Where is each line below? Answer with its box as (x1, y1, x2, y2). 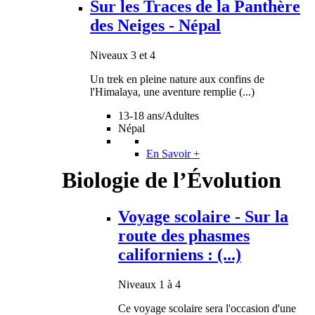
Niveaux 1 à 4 (118, 278, 181, 290)
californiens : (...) (118, 245, 241, 264)
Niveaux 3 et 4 (90, 49, 155, 61)
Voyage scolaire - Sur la (118, 207, 288, 226)
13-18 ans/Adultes (118, 109, 199, 122)
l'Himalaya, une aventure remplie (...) (90, 85, 255, 98)
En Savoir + (146, 147, 200, 160)
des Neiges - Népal (90, 15, 221, 34)
